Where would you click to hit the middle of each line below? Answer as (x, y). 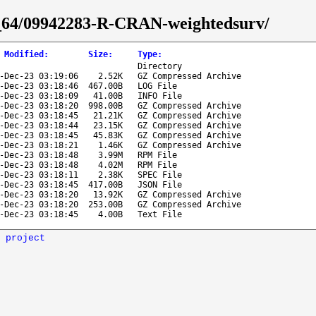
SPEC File (160, 175)
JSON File (160, 184)
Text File (160, 214)
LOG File (157, 86)
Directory (160, 66)
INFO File (160, 96)
